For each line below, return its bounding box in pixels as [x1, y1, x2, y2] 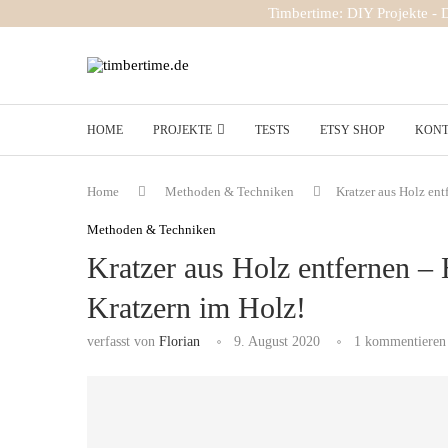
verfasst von [87, 334, 159, 349]
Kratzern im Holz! [87, 291, 306, 324]
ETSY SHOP [320, 123, 385, 137]
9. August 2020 [234, 334, 320, 349]
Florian [159, 334, 200, 349]
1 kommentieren [354, 334, 446, 349]
